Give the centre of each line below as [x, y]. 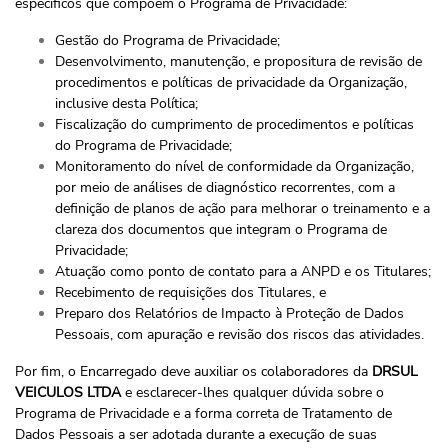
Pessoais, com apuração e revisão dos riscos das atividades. [239, 334]
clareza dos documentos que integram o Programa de [221, 229]
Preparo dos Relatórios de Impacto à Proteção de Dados [229, 313]
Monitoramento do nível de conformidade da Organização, [234, 166]
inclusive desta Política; [126, 103]
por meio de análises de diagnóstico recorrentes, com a [225, 187]
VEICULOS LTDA [68, 392]
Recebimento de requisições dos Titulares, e [190, 292]
